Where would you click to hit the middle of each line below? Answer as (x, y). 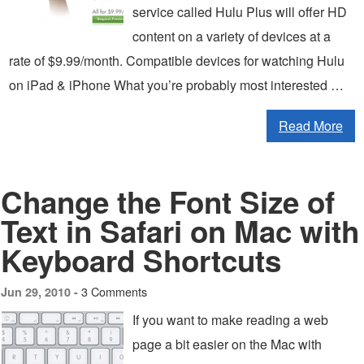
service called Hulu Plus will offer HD (240, 12)
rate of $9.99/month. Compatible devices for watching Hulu (177, 61)
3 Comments (114, 291)
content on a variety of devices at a (232, 36)
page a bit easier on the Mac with (227, 344)
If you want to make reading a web (230, 320)
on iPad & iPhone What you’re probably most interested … (176, 85)
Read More (311, 126)
